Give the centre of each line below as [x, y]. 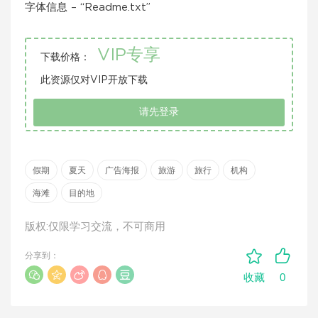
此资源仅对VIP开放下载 [94, 80]
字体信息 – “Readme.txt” [88, 7]
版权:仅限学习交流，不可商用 [95, 227]
